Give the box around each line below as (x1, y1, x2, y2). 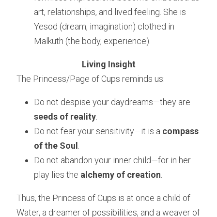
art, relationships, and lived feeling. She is (34, 7, 186, 17)
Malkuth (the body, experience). (34, 36, 151, 46)
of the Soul (34, 140, 78, 151)
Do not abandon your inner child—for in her (34, 155, 191, 166)
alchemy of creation (80, 170, 161, 180)
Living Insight (81, 59, 136, 70)
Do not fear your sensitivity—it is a (34, 126, 162, 137)
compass (162, 126, 199, 137)
